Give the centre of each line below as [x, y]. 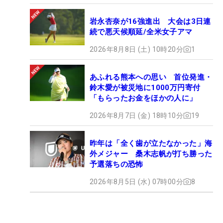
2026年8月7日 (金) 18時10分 [136, 115]
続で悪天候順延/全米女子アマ [141, 32]
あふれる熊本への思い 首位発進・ [151, 77]
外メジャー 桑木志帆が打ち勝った [151, 154]
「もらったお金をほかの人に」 [143, 98]
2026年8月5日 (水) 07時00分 [136, 181]
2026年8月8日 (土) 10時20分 [136, 49]
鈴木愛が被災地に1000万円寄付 [145, 87]
